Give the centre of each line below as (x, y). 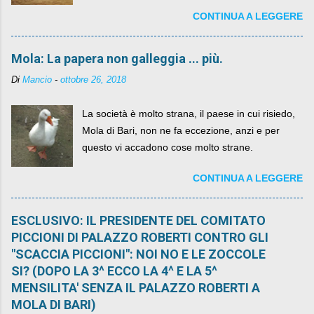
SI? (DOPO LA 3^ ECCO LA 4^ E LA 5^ (114, 271)
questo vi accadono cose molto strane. (168, 148)
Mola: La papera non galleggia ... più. (117, 59)
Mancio (37, 80)
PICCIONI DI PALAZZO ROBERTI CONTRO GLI (140, 238)
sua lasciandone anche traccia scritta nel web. (184, 19)
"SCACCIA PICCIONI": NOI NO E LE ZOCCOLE (138, 254)
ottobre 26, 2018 (93, 80)
